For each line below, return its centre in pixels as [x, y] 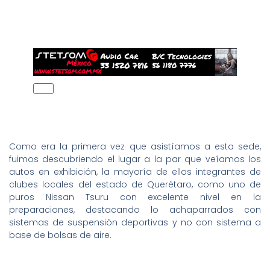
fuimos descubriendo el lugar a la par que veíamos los [135, 159]
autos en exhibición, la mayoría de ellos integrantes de [135, 172]
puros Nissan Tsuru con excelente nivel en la [135, 197]
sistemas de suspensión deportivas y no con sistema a [135, 223]
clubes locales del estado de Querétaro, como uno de [135, 185]
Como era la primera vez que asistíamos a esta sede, [135, 147]
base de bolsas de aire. [60, 235]
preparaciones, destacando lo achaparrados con [135, 210]
